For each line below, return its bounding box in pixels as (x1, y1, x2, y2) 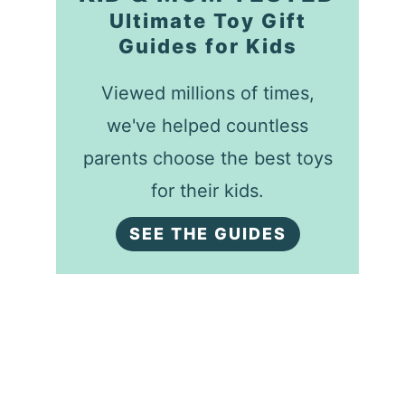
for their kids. (151, 180, 265, 202)
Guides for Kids (118, 34, 297, 59)
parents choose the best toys (82, 147, 333, 170)
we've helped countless (107, 115, 309, 137)
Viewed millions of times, (100, 82, 315, 105)
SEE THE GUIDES (128, 223, 287, 243)
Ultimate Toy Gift (108, 9, 306, 33)
